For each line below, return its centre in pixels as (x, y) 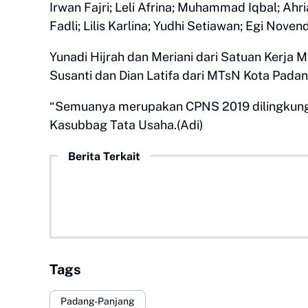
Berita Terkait (104, 156)
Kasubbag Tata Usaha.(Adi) (126, 125)
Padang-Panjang (98, 301)
